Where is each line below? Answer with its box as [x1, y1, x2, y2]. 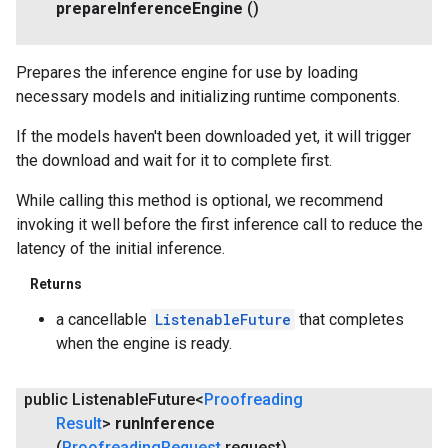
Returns [30, 275, 82, 292]
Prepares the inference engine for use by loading [16, 62, 358, 82]
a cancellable [56, 309, 151, 329]
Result [56, 413, 102, 433]
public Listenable [24, 389, 148, 409]
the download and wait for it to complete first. [16, 150, 332, 170]
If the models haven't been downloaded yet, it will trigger [16, 126, 411, 146]
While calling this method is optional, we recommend [16, 190, 383, 210]
